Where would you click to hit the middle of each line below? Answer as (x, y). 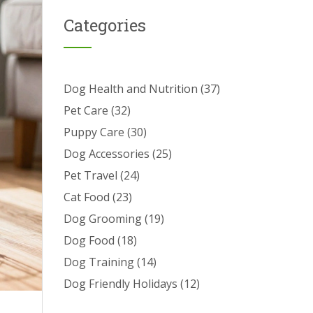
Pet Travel (92, 175)
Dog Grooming (104, 219)
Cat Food (88, 197)
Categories (105, 25)
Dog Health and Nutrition (132, 89)
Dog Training (100, 262)
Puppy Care (95, 132)
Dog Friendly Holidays (122, 284)
